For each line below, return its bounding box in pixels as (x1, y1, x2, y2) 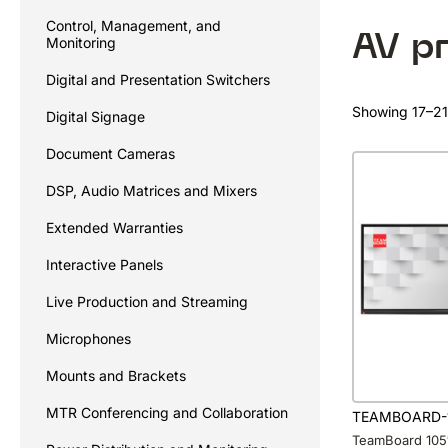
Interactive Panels (46, 256, 163, 273)
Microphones (46, 330, 131, 347)
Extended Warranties (46, 219, 183, 236)
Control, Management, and (46, 17, 221, 34)
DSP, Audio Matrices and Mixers (46, 182, 257, 199)
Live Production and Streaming (46, 293, 248, 310)
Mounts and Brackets (46, 367, 186, 384)
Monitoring (46, 34, 116, 51)
